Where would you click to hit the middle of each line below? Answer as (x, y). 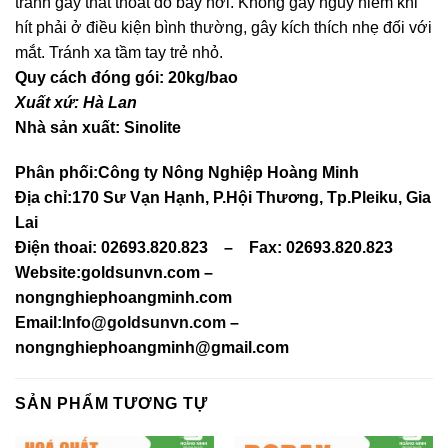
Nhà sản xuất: (69, 127)
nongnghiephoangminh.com (123, 298)
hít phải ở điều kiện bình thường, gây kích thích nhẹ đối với (223, 27)
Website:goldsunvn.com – (114, 273)
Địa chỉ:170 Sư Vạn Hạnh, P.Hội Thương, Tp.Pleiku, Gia (223, 198)
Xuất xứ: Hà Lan (76, 102)
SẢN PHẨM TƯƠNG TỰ (111, 404)
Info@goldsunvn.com (144, 323)
